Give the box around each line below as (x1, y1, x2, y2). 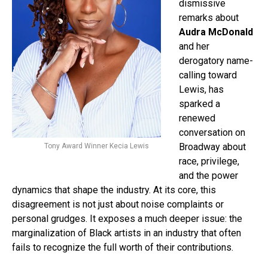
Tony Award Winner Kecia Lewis (44, 142, 149, 151)
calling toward (179, 69, 237, 81)
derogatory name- (179, 55, 253, 67)
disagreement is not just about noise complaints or (12, 199, 224, 211)
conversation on (179, 127, 245, 139)
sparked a (179, 98, 220, 110)
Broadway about (179, 141, 246, 153)
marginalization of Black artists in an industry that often (12, 227, 241, 239)
